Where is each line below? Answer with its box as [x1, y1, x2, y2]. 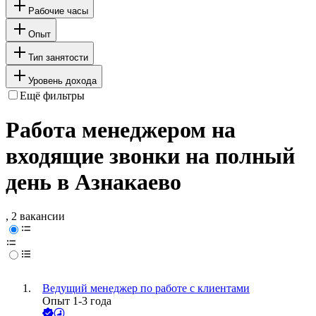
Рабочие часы [28, 5, 88, 16]
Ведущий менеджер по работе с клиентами [42, 282, 250, 295]
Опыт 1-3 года [42, 295, 111, 308]
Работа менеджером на [6, 117, 236, 143]
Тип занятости [28, 51, 88, 63]
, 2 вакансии [6, 210, 65, 223]
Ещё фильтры [20, 89, 85, 102]
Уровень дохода [28, 75, 97, 86]
